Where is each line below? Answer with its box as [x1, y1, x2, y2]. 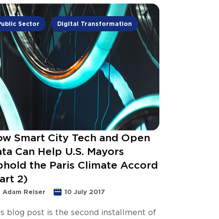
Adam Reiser [2, 188, 45, 195]
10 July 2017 [65, 188, 105, 195]
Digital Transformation [57, 20, 132, 27]
